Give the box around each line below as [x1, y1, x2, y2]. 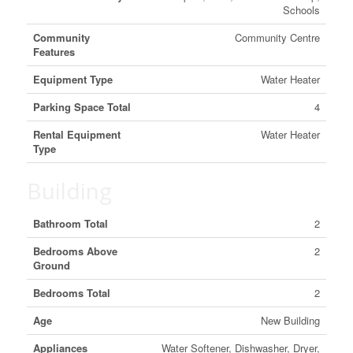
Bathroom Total [32, 216, 108, 231]
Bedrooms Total [32, 285, 110, 300]
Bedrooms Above [32, 243, 117, 258]
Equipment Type [32, 72, 113, 87]
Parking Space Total [32, 99, 131, 114]
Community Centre [234, 30, 320, 45]
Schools [282, 2, 320, 17]
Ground [32, 258, 70, 273]
